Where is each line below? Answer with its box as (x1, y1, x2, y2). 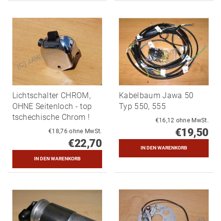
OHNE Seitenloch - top (12, 101, 92, 111)
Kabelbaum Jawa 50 (119, 90, 194, 100)
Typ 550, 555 (119, 101, 166, 111)
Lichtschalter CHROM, (12, 90, 91, 100)
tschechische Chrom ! (12, 112, 90, 122)
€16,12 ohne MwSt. (176, 116, 209, 124)
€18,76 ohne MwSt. (69, 127, 102, 135)
